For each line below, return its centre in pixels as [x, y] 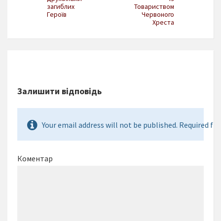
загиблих [61, 7]
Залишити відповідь [59, 91]
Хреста [163, 22]
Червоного [158, 15]
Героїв [57, 15]
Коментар [35, 159]
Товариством [154, 7]
